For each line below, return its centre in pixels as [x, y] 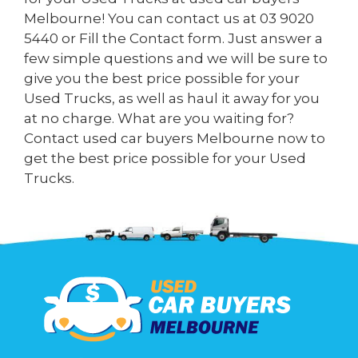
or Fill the [94, 38]
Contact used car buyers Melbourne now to [175, 138]
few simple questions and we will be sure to [176, 58]
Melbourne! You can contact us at [142, 18]
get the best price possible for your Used [165, 158]
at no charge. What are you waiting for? [159, 118]
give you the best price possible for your [162, 78]
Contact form [176, 38]
